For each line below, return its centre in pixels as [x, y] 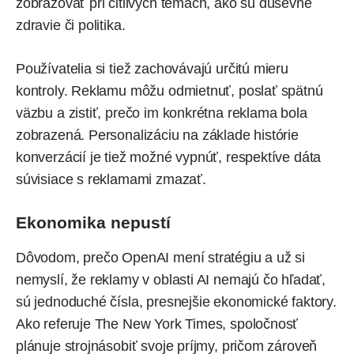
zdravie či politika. [71, 26]
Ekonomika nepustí [93, 223]
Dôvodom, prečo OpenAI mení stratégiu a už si [161, 257]
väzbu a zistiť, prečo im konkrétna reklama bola [162, 113]
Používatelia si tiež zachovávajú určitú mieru [152, 69]
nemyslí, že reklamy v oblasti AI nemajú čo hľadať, [171, 279]
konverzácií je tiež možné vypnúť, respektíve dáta [169, 158]
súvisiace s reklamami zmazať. [111, 180]
